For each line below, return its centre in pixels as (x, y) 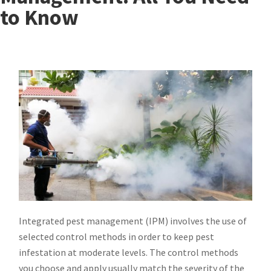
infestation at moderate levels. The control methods (129, 253)
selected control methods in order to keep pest (117, 237)
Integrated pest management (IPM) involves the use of (133, 221)
